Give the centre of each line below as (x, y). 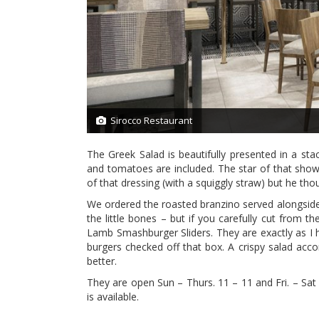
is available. (113, 297)
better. (102, 261)
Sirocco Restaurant (152, 120)
